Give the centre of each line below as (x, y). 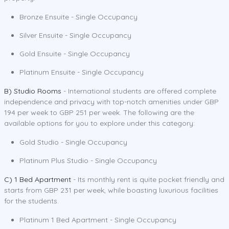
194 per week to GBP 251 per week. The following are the (99, 112)
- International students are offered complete (139, 91)
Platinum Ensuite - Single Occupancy (82, 72)
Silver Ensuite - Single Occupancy (75, 35)
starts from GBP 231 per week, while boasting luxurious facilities (111, 190)
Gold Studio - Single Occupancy (73, 142)
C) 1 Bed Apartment (38, 179)
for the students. (31, 201)
